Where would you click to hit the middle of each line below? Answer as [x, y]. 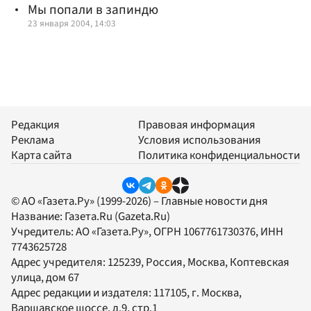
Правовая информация [197, 125]
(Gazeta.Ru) [141, 216]
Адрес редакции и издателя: [82, 293]
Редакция [35, 125]
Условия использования [200, 140]
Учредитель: [43, 232]
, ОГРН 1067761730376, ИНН [216, 232]
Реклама [33, 140]
